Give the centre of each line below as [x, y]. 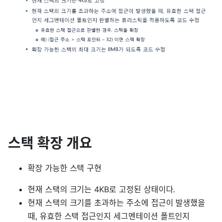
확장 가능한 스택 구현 [65, 168]
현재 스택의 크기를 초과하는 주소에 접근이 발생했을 [117, 203]
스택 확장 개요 [50, 143]
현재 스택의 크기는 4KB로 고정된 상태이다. [102, 190]
